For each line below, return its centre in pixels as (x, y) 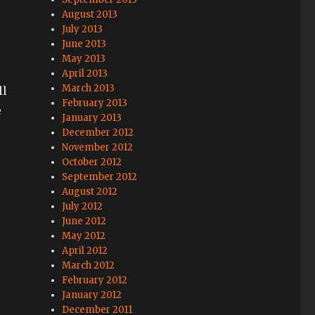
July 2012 (83, 207)
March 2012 (89, 266)
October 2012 (92, 162)
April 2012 (85, 251)
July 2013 (83, 30)
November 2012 (98, 148)
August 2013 (90, 15)
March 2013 (89, 89)
